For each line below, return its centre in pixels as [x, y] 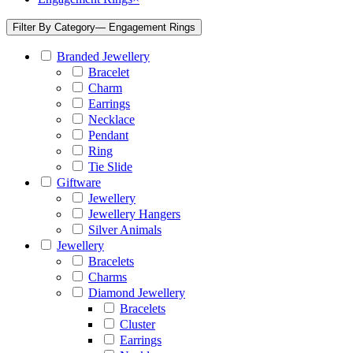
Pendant [108, 136]
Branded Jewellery [103, 57]
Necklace [111, 120]
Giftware [79, 183]
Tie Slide [110, 167]
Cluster [137, 325]
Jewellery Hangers [134, 214]
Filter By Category [54, 28]
